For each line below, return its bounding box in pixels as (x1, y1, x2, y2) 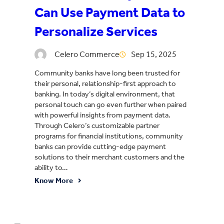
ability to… (34, 163, 68, 172)
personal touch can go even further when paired (34, 100, 186, 109)
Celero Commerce (54, 49, 119, 59)
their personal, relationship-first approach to (34, 79, 176, 88)
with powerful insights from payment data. (34, 110, 172, 120)
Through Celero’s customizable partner (34, 121, 159, 130)
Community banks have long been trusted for (34, 68, 180, 78)
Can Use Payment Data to (34, 4, 185, 20)
